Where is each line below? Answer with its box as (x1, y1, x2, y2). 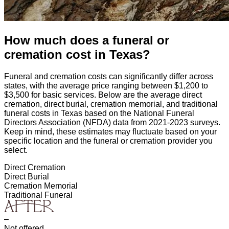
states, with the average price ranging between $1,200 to (4, 81, 208, 90)
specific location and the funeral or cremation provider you (4, 136, 213, 145)
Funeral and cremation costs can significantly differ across (4, 72, 213, 81)
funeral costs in (4, 108, 61, 118)
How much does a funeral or (4, 33, 169, 47)
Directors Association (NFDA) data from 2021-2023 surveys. (4, 118, 220, 127)
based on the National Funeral (84, 108, 194, 118)
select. (4, 145, 28, 154)
